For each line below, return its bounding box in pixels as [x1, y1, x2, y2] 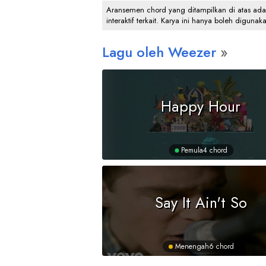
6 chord [208, 241, 234, 252]
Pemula [181, 145, 203, 156]
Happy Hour [161, 95, 241, 117]
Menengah [175, 241, 209, 252]
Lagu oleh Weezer [102, 42, 216, 62]
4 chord [203, 145, 227, 156]
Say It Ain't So [154, 191, 247, 213]
